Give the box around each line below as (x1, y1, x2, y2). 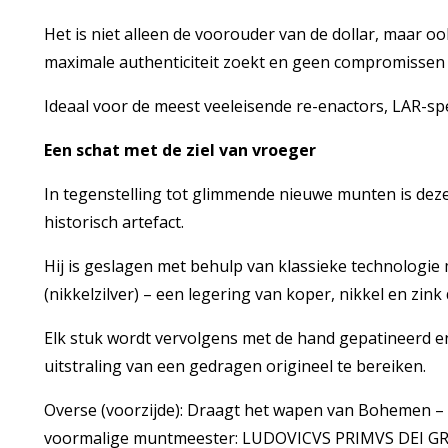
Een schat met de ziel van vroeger (43, 139, 316, 161)
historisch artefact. (43, 211, 184, 233)
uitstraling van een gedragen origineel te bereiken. (43, 355, 426, 377)
